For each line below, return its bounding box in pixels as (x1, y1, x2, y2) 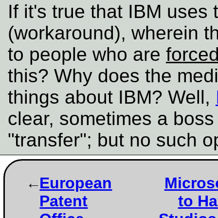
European (39, 174, 112, 192)
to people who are (8, 44, 166, 65)
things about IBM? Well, (8, 87, 216, 108)
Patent (39, 192, 88, 210)
